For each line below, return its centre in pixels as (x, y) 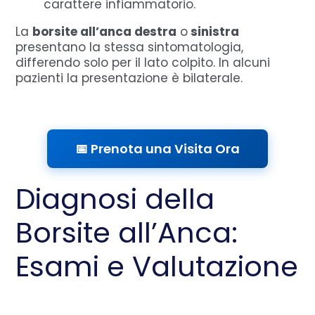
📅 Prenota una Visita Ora (157, 148)
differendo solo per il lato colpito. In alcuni (143, 62)
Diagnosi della (115, 199)
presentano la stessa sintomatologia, (130, 47)
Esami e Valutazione (157, 266)
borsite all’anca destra (105, 31)
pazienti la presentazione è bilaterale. (129, 78)
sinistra (214, 31)
